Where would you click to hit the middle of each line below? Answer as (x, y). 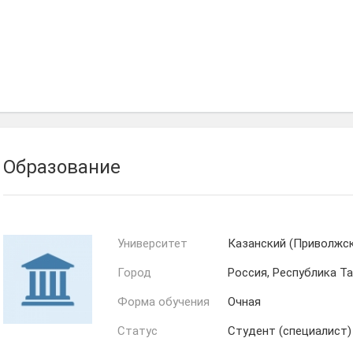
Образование (62, 167)
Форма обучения (163, 302)
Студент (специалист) (290, 331)
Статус (137, 331)
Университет (152, 244)
